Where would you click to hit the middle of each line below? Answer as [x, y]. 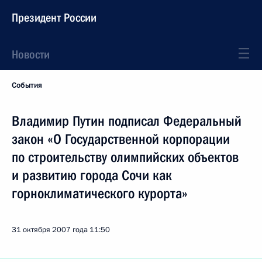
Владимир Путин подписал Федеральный [127, 121]
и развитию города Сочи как [92, 175]
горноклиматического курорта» [100, 194]
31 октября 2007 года [50, 230]
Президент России [54, 18]
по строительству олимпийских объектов [125, 157]
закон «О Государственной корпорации [121, 139]
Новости [31, 54]
